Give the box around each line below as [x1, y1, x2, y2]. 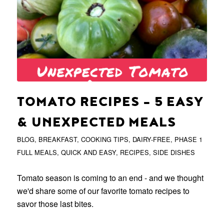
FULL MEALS [16, 147, 57, 157]
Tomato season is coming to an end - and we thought [16, 172, 203, 184]
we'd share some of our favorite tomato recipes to [16, 185, 189, 197]
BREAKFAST [38, 134, 77, 144]
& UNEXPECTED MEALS [16, 114, 176, 131]
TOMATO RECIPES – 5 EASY [16, 94, 203, 110]
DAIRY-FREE [132, 134, 170, 144]
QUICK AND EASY [60, 147, 116, 157]
